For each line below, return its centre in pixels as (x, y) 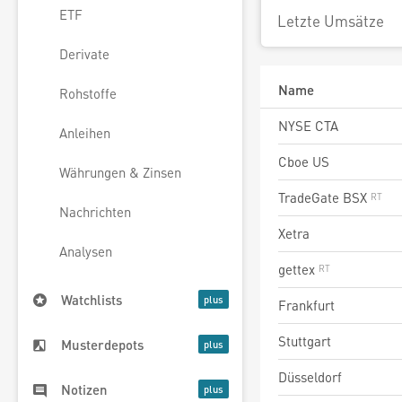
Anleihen (85, 133)
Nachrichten (95, 212)
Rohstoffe (88, 94)
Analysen (86, 252)
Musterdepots (102, 345)
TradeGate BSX (324, 197)
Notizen (84, 390)
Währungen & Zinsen (120, 173)
